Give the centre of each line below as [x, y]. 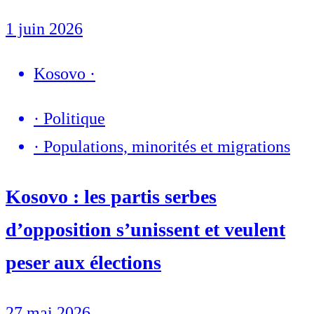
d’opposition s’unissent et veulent [145, 229]
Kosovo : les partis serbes [111, 196]
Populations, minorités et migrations [167, 146]
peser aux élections [83, 262]
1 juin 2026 [44, 28]
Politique [74, 118]
